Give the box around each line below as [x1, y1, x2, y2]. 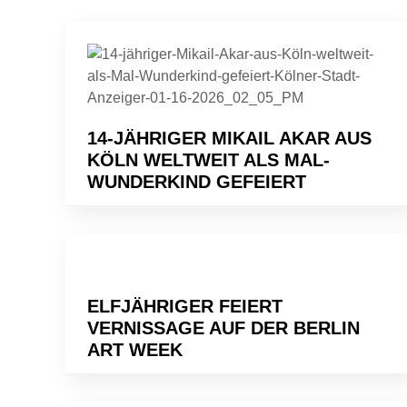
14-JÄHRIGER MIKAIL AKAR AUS [87, 127, 372, 148]
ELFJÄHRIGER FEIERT [87, 295, 283, 316]
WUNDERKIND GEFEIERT [87, 171, 306, 192]
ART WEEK [87, 339, 183, 360]
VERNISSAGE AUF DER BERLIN [87, 317, 360, 338]
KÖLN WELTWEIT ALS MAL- [87, 149, 330, 170]
